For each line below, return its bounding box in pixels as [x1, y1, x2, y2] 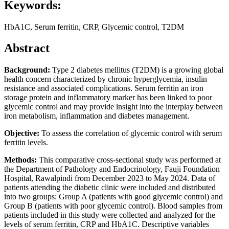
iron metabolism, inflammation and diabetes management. [4, 111, 189, 121]
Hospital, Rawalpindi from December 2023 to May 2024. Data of [4, 174, 215, 183]
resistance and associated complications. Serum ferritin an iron [4, 84, 203, 93]
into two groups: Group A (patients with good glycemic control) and [4, 192, 223, 201]
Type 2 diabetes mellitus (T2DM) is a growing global [52, 65, 223, 75]
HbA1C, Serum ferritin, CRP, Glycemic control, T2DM [4, 22, 184, 31]
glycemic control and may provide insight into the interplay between [4, 102, 223, 111]
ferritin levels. [4, 138, 48, 147]
